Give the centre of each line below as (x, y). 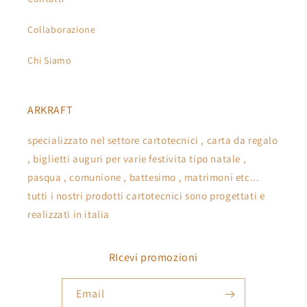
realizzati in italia (69, 214)
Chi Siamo (50, 60)
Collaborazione (62, 29)
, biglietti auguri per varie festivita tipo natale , (137, 158)
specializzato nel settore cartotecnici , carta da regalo (153, 140)
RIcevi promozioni (153, 257)
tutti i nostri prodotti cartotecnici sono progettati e (146, 195)
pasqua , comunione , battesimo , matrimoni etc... (144, 177)
